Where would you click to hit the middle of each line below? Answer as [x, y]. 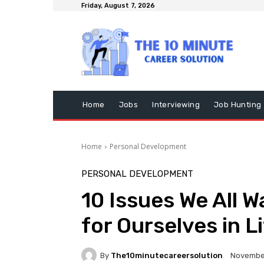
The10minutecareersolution [167, 255]
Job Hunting [238, 105]
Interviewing [176, 105]
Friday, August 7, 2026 [118, 6]
